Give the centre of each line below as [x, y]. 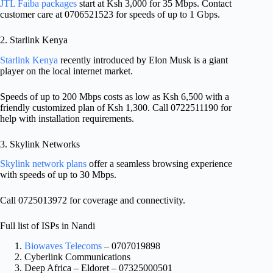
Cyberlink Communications [77, 257]
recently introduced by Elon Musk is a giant [143, 60]
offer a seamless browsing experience [159, 164]
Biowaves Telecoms [63, 246]
